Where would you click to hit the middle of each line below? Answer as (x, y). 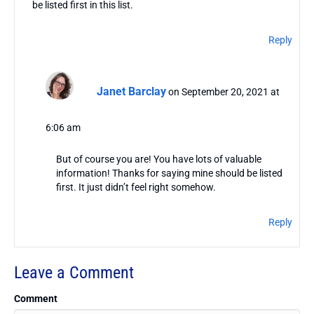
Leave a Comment (74, 272)
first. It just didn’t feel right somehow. (136, 187)
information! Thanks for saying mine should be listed (169, 173)
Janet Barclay (131, 91)
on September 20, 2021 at (224, 91)
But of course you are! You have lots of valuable (158, 159)
